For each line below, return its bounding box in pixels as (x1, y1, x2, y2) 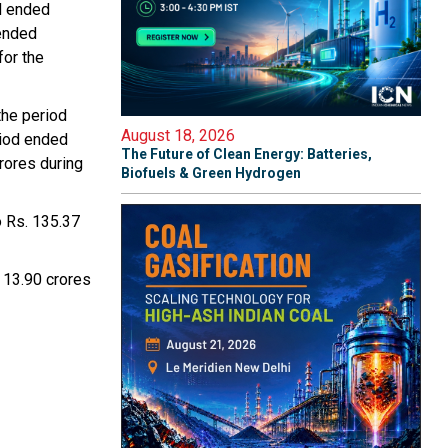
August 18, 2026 (121, 126, 235, 145)
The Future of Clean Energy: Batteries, (121, 146, 372, 162)
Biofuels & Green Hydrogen (121, 165, 301, 181)
